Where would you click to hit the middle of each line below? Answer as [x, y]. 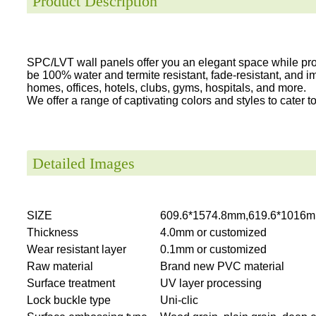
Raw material [60, 266]
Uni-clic [179, 300]
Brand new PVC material [222, 266]
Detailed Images [84, 163]
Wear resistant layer [77, 249]
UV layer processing [211, 283]
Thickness [53, 232]
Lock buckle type [69, 300]
